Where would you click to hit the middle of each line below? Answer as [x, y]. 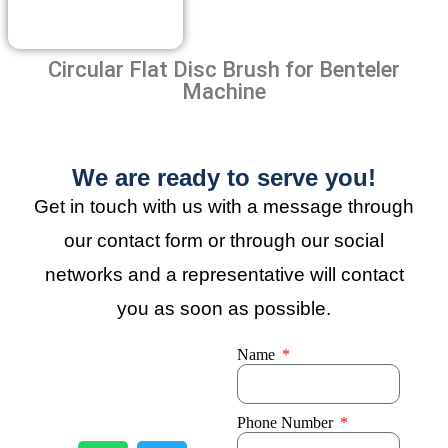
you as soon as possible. [224, 308]
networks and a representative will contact [224, 274]
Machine [224, 91]
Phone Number [287, 422]
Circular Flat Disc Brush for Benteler [224, 69]
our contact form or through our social [224, 240]
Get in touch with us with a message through [224, 206]
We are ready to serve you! [224, 177]
